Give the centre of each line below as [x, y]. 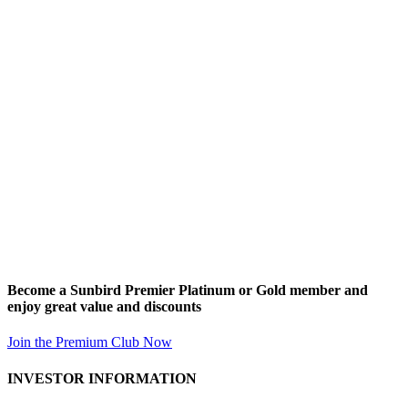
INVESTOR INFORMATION [102, 378]
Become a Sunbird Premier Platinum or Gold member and [188, 291]
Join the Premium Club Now [90, 342]
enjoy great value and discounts [104, 307]
